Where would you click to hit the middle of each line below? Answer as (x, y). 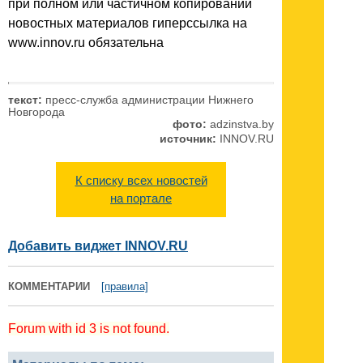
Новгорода (36, 112)
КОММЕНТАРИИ (49, 287)
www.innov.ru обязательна (86, 43)
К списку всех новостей (141, 181)
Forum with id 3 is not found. (89, 329)
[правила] (125, 287)
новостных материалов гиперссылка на (128, 23)
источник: (188, 139)
